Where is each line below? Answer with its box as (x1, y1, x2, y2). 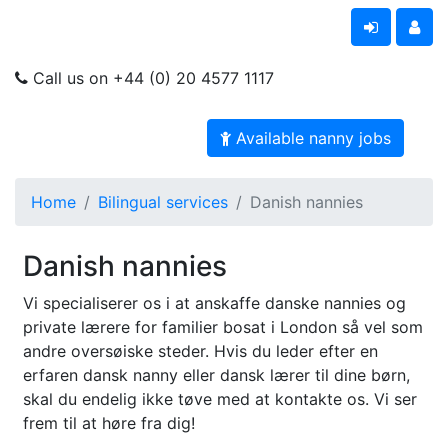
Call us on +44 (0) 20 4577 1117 (28, 68, 274, 88)
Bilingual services (98, 192, 228, 212)
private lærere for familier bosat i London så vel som (23, 317, 423, 337)
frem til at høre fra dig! (23, 413, 195, 433)
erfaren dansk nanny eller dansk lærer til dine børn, (23, 365, 410, 385)
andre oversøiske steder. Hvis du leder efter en (23, 341, 378, 361)
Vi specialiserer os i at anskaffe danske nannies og (23, 293, 406, 313)
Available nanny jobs (236, 128, 391, 148)
